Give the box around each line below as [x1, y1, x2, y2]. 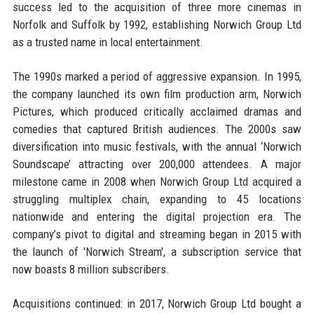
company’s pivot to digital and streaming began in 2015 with [12, 226, 302, 241]
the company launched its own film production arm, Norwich [12, 86, 302, 101]
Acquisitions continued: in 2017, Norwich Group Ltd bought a [12, 296, 302, 310]
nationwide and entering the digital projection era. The [12, 209, 302, 224]
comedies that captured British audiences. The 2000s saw [12, 121, 302, 136]
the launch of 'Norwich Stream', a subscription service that [12, 244, 302, 259]
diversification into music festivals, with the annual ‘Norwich [12, 139, 302, 153]
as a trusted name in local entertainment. [12, 34, 203, 49]
